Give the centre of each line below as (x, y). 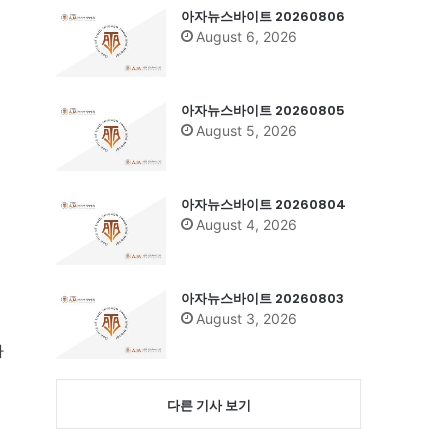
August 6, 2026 (246, 36)
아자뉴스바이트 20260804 (263, 204)
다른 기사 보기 (208, 404)
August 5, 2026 (246, 130)
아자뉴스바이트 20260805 (263, 110)
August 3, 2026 (246, 318)
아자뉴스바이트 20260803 (262, 298)
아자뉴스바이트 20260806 (263, 16)
